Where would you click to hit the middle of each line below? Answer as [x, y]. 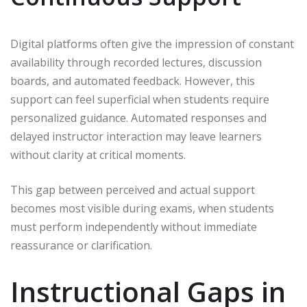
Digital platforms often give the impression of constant [152, 44]
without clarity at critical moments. [98, 155]
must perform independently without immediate [134, 227]
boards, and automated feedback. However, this [133, 81]
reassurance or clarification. [81, 246]
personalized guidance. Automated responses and [138, 118]
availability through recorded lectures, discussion [136, 63]
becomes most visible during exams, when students [142, 209]
